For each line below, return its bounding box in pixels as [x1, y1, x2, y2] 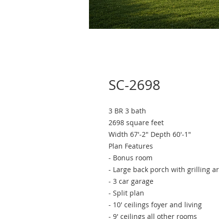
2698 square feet [109, 118, 164, 127]
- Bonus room [109, 153, 153, 162]
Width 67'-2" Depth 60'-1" [109, 130, 191, 139]
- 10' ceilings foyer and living [109, 200, 202, 209]
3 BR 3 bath [109, 106, 146, 115]
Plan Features [109, 141, 153, 151]
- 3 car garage [109, 176, 153, 186]
